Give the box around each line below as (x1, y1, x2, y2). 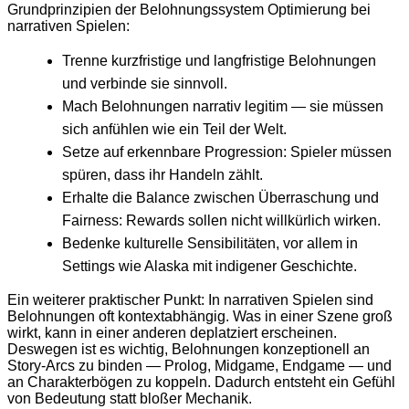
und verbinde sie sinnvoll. (62, 76, 227, 92)
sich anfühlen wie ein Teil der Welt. (62, 121, 287, 138)
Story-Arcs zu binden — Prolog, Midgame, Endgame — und (7, 358, 392, 374)
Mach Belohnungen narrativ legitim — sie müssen (62, 99, 383, 115)
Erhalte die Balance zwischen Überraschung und (62, 190, 379, 206)
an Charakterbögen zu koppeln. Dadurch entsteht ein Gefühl (7, 374, 395, 391)
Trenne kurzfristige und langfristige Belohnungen (62, 53, 376, 69)
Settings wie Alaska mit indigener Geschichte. (62, 258, 357, 275)
